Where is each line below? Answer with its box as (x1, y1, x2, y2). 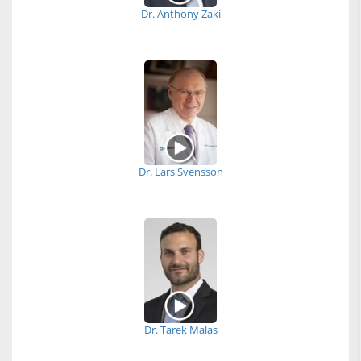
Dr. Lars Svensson (138, 164, 223, 179)
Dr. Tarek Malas (143, 322, 218, 337)
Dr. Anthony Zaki (140, 6, 221, 21)
